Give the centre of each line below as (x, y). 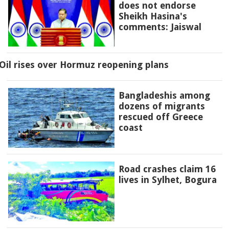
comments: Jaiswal (160, 27)
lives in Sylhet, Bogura (167, 180)
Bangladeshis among (164, 96)
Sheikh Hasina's (153, 16)
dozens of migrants (162, 106)
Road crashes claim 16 (167, 169)
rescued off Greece (161, 117)
